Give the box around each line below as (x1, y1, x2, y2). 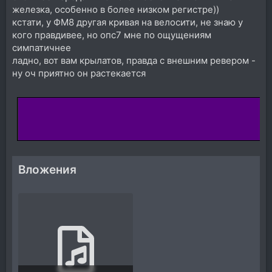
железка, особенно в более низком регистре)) (12, 3, 219, 15)
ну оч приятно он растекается (12, 67, 146, 79)
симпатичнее (12, 41, 71, 53)
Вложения (18, 162, 76, 177)
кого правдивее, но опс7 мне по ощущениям (12, 29, 211, 41)
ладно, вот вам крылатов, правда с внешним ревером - (12, 54, 256, 66)
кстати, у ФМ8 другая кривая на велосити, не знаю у (12, 16, 243, 28)
